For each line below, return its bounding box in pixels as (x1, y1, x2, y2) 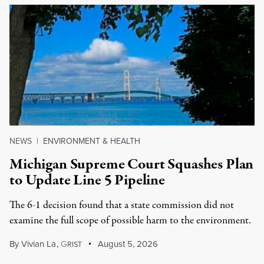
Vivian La (21, 237, 56, 250)
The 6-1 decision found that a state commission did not (9, 198, 234, 213)
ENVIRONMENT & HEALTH (43, 135, 140, 147)
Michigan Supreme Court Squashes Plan (9, 154, 254, 175)
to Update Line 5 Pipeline (9, 170, 165, 191)
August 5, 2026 (95, 237, 159, 250)
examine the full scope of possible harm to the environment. (9, 213, 251, 228)
